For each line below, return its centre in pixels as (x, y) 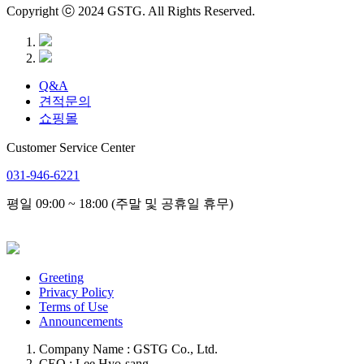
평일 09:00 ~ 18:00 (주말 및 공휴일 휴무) (120, 204)
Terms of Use (74, 307)
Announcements (81, 322)
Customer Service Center (71, 148)
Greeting (61, 278)
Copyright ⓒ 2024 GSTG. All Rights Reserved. (131, 11)
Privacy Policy (76, 292)
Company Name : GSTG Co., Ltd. (128, 349)
